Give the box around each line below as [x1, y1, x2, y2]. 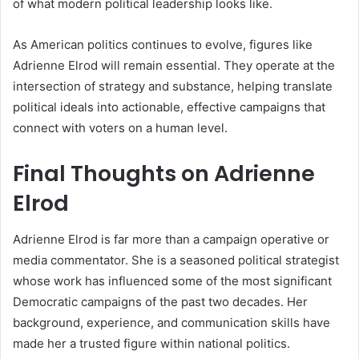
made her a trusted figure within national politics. [13, 335, 290, 351]
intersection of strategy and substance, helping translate [13, 79, 333, 95]
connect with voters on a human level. [13, 120, 228, 136]
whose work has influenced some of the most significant [13, 272, 332, 288]
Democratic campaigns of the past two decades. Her [13, 293, 308, 309]
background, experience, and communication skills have [13, 314, 330, 330]
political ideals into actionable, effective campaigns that [13, 99, 325, 115]
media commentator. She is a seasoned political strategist [13, 252, 339, 268]
